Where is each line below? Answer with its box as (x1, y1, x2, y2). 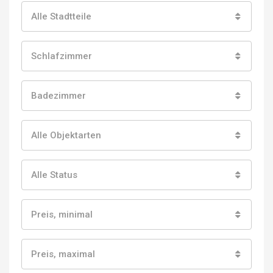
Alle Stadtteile (31, 10, 91, 22)
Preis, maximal (31, 248, 95, 260)
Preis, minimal (31, 208, 93, 220)
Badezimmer (31, 90, 86, 101)
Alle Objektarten (31, 129, 101, 141)
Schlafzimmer (31, 50, 92, 62)
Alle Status (31, 169, 77, 180)
